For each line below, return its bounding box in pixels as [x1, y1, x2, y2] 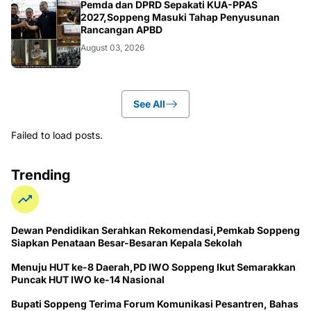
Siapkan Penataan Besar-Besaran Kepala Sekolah [11, 237, 242, 249]
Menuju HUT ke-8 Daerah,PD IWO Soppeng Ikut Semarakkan [11, 261, 296, 274]
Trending [11, 167, 70, 184]
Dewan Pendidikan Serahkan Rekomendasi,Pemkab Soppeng [11, 224, 300, 237]
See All [133, 98, 165, 110]
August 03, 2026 [81, 42, 144, 53]
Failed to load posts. [11, 129, 103, 142]
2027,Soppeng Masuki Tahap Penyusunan [81, 11, 280, 24]
